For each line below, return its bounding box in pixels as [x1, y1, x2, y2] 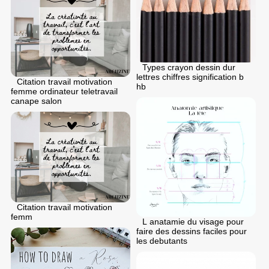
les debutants [136, 236, 187, 246]
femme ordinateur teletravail [11, 86, 118, 97]
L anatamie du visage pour [142, 217, 244, 227]
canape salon [11, 96, 62, 106]
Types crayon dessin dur [142, 62, 235, 73]
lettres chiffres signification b [136, 72, 244, 82]
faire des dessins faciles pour [136, 226, 247, 237]
